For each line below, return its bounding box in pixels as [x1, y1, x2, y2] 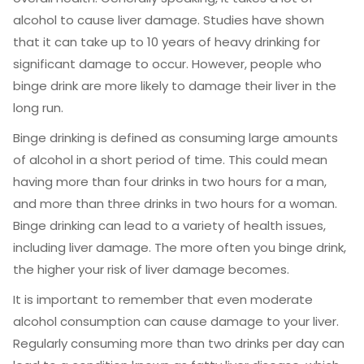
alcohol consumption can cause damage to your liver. [13, 313, 339, 330]
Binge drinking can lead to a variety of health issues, [13, 217, 326, 234]
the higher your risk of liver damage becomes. [13, 261, 289, 278]
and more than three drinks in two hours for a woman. [13, 195, 337, 212]
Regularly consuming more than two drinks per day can [13, 335, 344, 352]
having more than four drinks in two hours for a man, [13, 173, 327, 190]
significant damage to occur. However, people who [13, 55, 322, 72]
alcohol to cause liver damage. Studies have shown [13, 11, 324, 28]
